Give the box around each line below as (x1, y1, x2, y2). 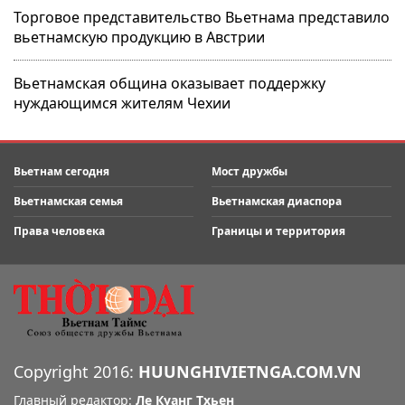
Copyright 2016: (14, 361, 138, 383)
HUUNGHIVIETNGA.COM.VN (138, 361, 362, 383)
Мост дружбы (212, 164, 287, 180)
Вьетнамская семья (14, 193, 123, 210)
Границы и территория (212, 223, 345, 240)
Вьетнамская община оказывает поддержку (14, 73, 325, 94)
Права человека (14, 223, 105, 240)
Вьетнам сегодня (14, 164, 109, 180)
